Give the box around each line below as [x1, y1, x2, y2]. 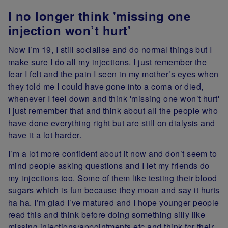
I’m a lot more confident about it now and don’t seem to [8, 148, 217, 160]
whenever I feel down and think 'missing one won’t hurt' [8, 93, 220, 105]
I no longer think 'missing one [8, 7, 191, 24]
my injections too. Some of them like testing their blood [8, 172, 217, 184]
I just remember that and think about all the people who [8, 105, 218, 117]
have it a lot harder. [8, 129, 82, 141]
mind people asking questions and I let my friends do [8, 160, 210, 172]
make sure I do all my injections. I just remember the [8, 56, 207, 68]
